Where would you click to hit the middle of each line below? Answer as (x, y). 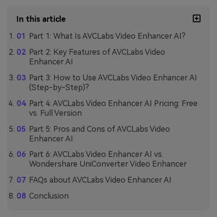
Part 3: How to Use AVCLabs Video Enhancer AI (113, 78)
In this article (41, 19)
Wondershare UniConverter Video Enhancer (108, 164)
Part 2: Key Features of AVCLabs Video (97, 52)
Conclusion (49, 196)
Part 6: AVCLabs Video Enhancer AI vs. (96, 155)
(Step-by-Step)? (59, 87)
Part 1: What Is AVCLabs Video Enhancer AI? (107, 36)
